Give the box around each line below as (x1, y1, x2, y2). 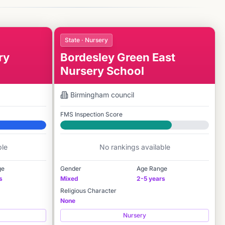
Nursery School (60, 64, 144, 77)
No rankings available (99, 143, 170, 151)
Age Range (137, 165, 167, 172)
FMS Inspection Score (60, 110, 123, 118)
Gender (60, 165, 81, 172)
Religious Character (60, 187, 117, 194)
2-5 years (137, 175, 165, 182)
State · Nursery (65, 36, 108, 44)
